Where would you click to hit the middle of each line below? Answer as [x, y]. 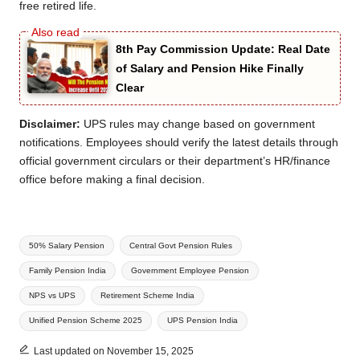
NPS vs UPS [53, 296]
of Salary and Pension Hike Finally [210, 68]
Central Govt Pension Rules [180, 245]
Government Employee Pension [190, 270]
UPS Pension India [202, 321]
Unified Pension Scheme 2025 [86, 321]
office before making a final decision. [112, 179]
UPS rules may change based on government [198, 124]
